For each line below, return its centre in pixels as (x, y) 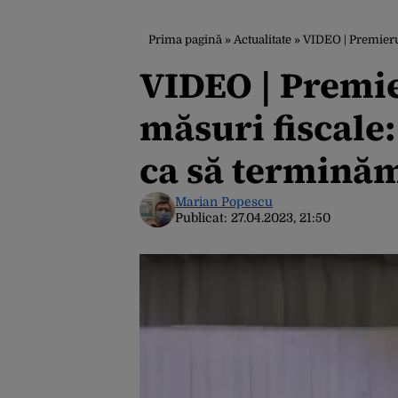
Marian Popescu (224, 202)
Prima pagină (185, 40)
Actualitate (263, 40)
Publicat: (203, 218)
